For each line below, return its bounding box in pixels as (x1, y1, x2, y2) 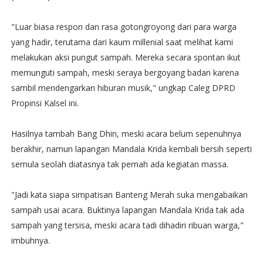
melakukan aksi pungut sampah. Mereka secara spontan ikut (11, 52, 241, 63)
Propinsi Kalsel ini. (11, 97, 79, 109)
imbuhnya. (11, 235, 50, 246)
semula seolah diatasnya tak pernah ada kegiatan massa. (11, 159, 228, 170)
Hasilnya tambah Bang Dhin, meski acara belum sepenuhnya (11, 128, 241, 139)
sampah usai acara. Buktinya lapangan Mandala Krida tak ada (11, 204, 244, 215)
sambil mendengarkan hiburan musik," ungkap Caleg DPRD (11, 82, 235, 93)
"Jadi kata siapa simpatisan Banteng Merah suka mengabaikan (11, 189, 248, 200)
